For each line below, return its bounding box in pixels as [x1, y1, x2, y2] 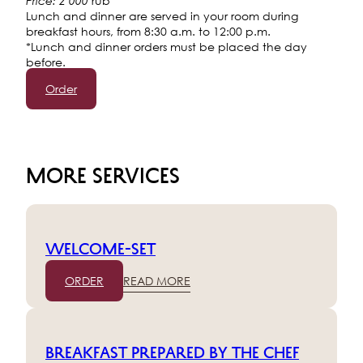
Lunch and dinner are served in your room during [26, 7, 298, 23]
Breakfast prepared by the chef [45, 344, 299, 359]
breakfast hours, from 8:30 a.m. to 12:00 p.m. [26, 23, 271, 39]
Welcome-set [45, 240, 156, 255]
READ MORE [123, 272, 190, 288]
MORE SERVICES [26, 164, 180, 184]
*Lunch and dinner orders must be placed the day [26, 38, 307, 54]
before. [26, 53, 66, 70]
